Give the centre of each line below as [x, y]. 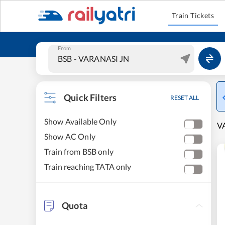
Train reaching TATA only [88, 166]
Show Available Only [80, 121]
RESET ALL [185, 98]
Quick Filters [90, 97]
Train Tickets [193, 15]
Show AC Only [70, 136]
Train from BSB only [79, 151]
